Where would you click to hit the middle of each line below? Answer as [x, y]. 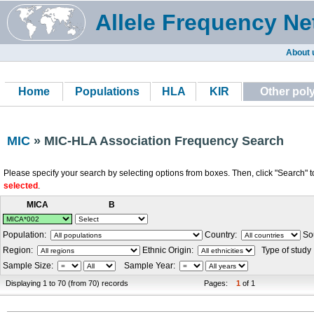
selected [21, 186]
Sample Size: [30, 266]
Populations [107, 91]
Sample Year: [148, 266]
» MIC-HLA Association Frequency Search [157, 141]
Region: [20, 250]
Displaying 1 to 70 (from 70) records [67, 283]
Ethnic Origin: [169, 250]
